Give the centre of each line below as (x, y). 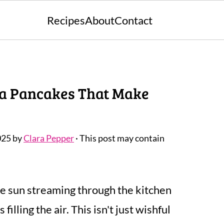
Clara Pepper (49, 138)
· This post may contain (119, 138)
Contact (133, 20)
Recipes (66, 20)
